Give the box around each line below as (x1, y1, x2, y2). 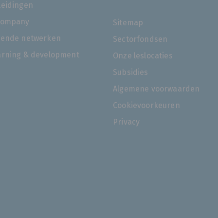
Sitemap (113, 18, 144, 27)
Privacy (113, 117, 140, 127)
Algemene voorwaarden (113, 84, 200, 93)
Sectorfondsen (113, 34, 168, 44)
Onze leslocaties (113, 51, 173, 60)
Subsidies (113, 67, 148, 77)
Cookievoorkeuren (113, 100, 180, 110)
